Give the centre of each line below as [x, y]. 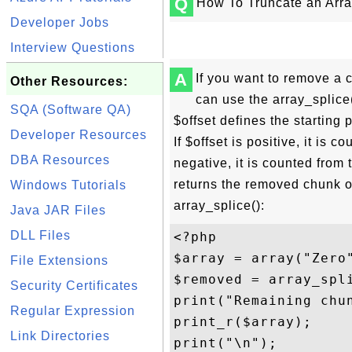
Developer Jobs [60, 22]
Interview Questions [73, 48]
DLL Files [40, 235]
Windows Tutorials [68, 185]
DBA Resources [60, 160]
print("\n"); [225, 343]
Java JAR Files [58, 210]
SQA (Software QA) [71, 110]
